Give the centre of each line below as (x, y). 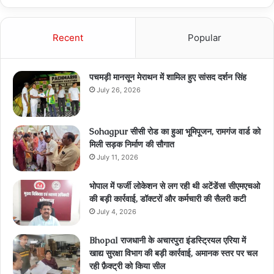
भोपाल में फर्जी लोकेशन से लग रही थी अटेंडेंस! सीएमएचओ (175, 186)
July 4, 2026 (117, 212)
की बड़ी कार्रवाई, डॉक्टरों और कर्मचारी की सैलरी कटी (168, 199)
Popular (205, 38)
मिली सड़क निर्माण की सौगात (132, 145)
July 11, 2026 (117, 157)
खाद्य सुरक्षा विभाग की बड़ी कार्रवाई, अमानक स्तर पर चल (173, 254)
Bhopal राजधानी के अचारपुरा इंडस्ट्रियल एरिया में (168, 241)
